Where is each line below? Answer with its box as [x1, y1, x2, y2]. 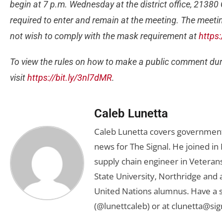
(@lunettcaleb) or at [94, 200, 171, 212]
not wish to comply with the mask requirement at [10, 31, 199, 41]
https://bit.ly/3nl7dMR [27, 72, 112, 83]
